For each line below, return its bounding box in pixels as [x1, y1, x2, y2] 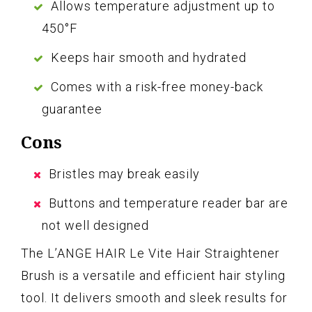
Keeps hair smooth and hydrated [51, 50, 247, 65]
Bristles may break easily [49, 166, 200, 182]
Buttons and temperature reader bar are [49, 196, 288, 211]
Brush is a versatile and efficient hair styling [21, 268, 286, 283]
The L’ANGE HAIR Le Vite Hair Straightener [21, 246, 280, 261]
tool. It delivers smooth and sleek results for [21, 290, 288, 306]
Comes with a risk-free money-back [51, 79, 263, 95]
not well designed [42, 218, 149, 233]
